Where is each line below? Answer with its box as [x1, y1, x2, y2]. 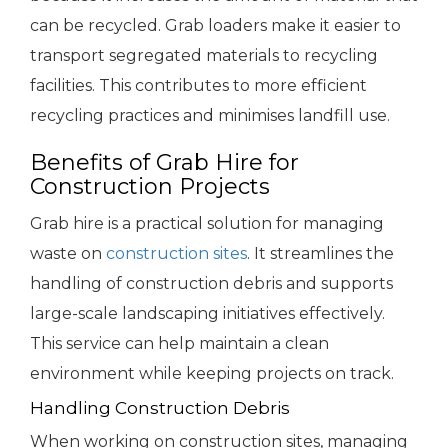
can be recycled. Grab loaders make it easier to [30, 16, 401, 36]
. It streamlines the [247, 244, 394, 264]
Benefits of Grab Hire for [30, 149, 299, 177]
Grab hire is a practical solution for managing [30, 214, 384, 234]
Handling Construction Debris [30, 398, 290, 419]
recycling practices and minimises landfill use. [30, 106, 390, 126]
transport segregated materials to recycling [30, 46, 378, 66]
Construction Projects [30, 173, 270, 201]
